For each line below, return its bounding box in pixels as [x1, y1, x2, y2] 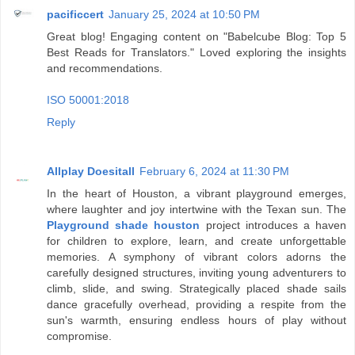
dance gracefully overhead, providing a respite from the [47, 298, 346, 311]
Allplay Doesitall [47, 165, 135, 178]
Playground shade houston [47, 219, 200, 232]
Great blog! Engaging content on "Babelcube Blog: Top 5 [47, 30, 346, 44]
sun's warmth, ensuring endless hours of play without [47, 314, 346, 327]
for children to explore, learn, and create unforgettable [47, 235, 346, 248]
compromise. [47, 330, 112, 343]
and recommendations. [47, 62, 162, 75]
